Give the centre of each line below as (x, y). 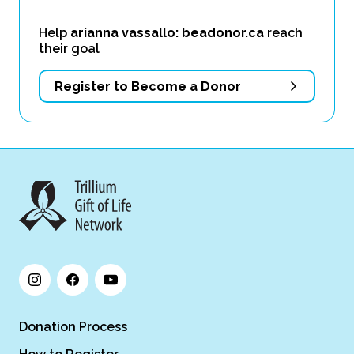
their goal (69, 49)
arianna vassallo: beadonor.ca (167, 33)
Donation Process (73, 327)
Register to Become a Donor (148, 86)
